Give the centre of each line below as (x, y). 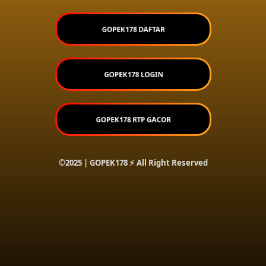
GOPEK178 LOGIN (133, 74)
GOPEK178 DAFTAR (133, 29)
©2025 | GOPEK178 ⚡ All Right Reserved (133, 162)
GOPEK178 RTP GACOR (133, 119)
